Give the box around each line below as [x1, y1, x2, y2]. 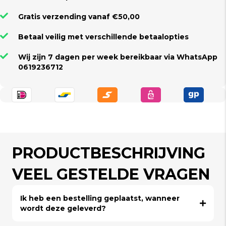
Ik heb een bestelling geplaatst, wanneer [20, 194, 180, 203]
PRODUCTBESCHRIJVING [12, 144, 205, 162]
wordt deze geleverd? [20, 204, 106, 213]
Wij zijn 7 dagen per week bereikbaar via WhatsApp [18, 52, 217, 62]
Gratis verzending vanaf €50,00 [18, 12, 140, 21]
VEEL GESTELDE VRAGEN [12, 165, 210, 184]
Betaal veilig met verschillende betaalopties [18, 32, 189, 41]
